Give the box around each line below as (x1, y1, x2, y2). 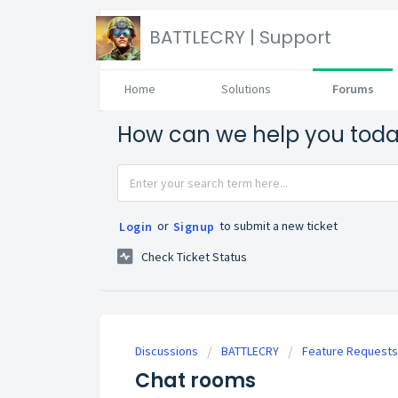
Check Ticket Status (141, 249, 247, 266)
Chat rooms (135, 367, 256, 395)
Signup (172, 219, 215, 235)
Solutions (221, 81, 271, 97)
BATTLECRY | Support (149, 25, 331, 50)
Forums (331, 81, 374, 97)
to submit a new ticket (216, 217, 338, 234)
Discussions (135, 343, 198, 360)
